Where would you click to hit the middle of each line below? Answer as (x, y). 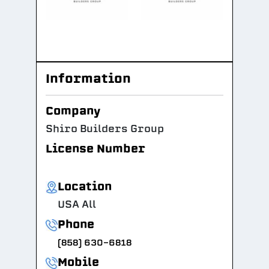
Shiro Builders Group (105, 129)
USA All (77, 204)
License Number (95, 149)
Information (88, 78)
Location (85, 186)
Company (73, 111)
